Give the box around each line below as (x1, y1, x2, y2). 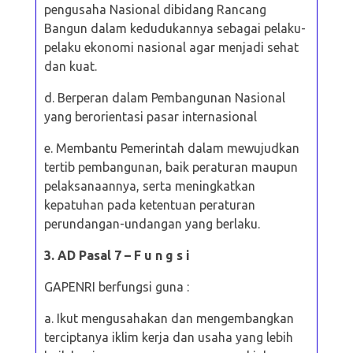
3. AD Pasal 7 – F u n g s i (44, 247, 193, 262)
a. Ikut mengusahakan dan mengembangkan (44, 310, 294, 325)
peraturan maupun (192, 159, 298, 174)
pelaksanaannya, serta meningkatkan (44, 178, 255, 193)
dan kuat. (44, 58, 100, 73)
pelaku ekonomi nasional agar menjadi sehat (44, 39, 299, 54)
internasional (182, 109, 260, 124)
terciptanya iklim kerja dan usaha (44, 329, 236, 344)
